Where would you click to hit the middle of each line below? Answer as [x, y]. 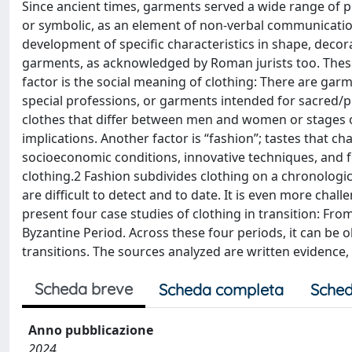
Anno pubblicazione [91, 330]
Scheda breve [84, 289]
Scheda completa [221, 290]
